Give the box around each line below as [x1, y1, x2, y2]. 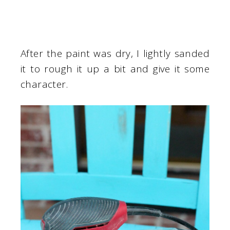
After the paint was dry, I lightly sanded [21, 47, 209, 61]
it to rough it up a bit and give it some [21, 62, 209, 76]
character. [21, 78, 68, 91]
